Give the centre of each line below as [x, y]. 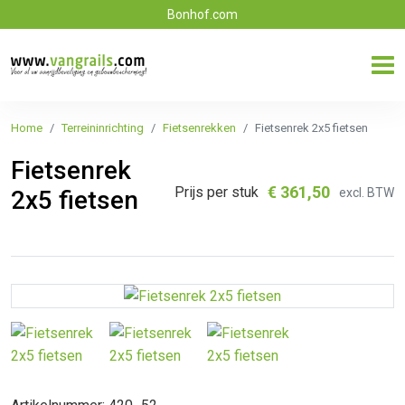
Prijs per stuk [217, 192]
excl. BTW [367, 192]
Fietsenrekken [199, 128]
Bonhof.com [202, 14]
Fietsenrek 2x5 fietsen [311, 128]
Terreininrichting [103, 128]
